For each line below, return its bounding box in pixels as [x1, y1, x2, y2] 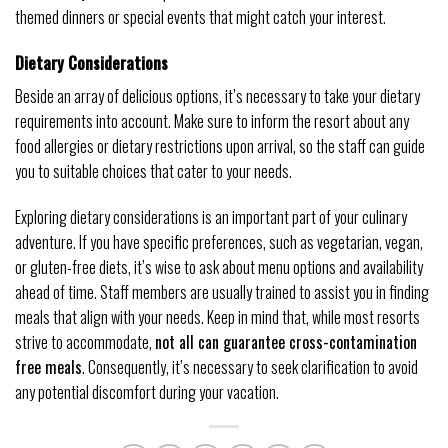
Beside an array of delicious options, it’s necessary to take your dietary [15, 83, 420, 108]
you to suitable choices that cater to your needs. [15, 158, 292, 183]
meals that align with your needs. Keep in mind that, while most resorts [15, 304, 420, 329]
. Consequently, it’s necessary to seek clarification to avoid [82, 354, 418, 379]
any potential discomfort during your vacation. [15, 379, 279, 404]
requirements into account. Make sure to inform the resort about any [15, 108, 409, 133]
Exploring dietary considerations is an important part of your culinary [15, 204, 407, 229]
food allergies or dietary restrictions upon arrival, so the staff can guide [15, 133, 425, 158]
